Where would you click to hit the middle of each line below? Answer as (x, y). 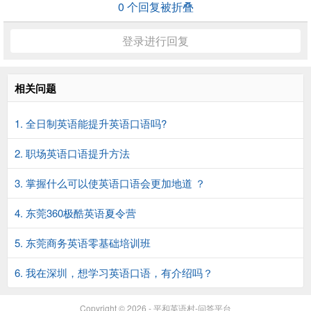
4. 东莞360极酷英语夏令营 (75, 213)
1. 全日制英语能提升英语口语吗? (91, 124)
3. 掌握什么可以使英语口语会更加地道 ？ (110, 183)
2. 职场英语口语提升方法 (72, 153)
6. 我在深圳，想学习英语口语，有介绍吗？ (114, 273)
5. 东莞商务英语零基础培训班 (83, 243)
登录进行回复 (155, 41)
